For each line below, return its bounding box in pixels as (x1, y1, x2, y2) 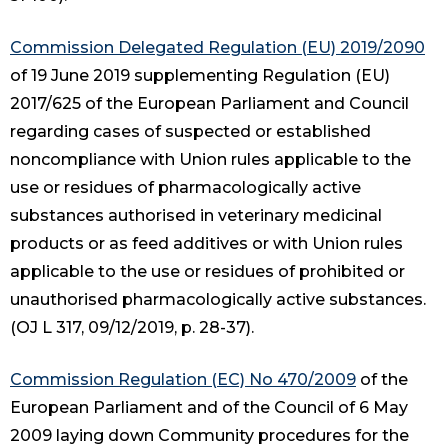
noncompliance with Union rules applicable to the (10, 150, 411, 170)
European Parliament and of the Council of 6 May (10, 398, 408, 418)
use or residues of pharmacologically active (10, 178, 361, 198)
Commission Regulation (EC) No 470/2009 (10, 370, 356, 390)
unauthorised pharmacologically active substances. (10, 290, 426, 310)
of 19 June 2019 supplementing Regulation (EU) (10, 66, 390, 86)
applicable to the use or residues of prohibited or (10, 262, 405, 282)
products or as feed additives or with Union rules (10, 234, 403, 254)
